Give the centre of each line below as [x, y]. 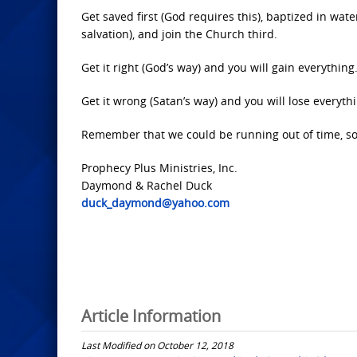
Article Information [151, 316]
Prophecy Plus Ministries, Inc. [159, 168]
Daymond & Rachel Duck [147, 185]
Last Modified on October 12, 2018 [157, 345]
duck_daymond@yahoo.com [155, 203]
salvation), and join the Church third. [179, 34]
